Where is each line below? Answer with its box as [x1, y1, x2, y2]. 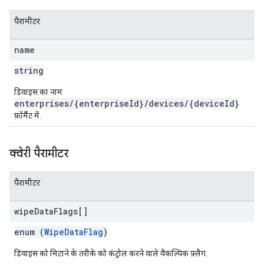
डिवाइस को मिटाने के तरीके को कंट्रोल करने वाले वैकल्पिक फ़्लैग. [14, 249, 207, 258]
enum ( [14, 226, 44, 237]
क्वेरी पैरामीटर [9, 146, 68, 161]
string [14, 65, 44, 76]
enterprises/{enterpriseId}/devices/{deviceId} [14, 98, 239, 109]
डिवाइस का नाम [14, 87, 62, 97]
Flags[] [54, 206, 88, 217]
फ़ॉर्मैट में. [14, 111, 41, 120]
